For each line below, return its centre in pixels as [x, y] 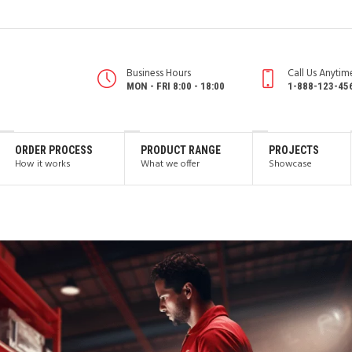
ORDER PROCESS [54, 150]
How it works [43, 164]
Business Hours [159, 73]
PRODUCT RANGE [181, 150]
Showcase [290, 164]
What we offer [170, 164]
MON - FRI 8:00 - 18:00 [176, 86]
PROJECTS [294, 150]
